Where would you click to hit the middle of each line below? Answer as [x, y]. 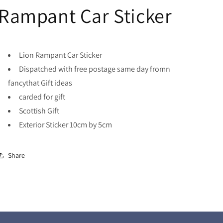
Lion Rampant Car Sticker [60, 55]
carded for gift [42, 97]
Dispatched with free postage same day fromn [95, 69]
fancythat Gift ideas [40, 83]
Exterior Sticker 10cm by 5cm [65, 125]
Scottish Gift [39, 111]
